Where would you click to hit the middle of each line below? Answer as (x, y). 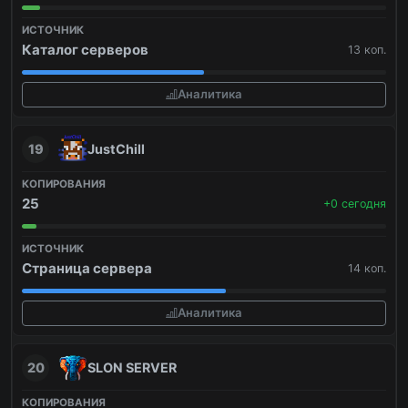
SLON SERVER (132, 367)
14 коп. (367, 268)
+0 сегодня (355, 203)
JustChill (116, 148)
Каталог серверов (85, 49)
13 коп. (367, 49)
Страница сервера (87, 268)
